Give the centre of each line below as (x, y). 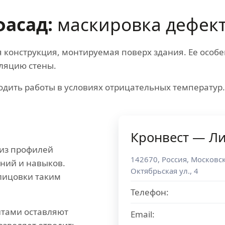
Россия (174, 159)
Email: (143, 214)
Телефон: (150, 192)
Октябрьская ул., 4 (164, 171)
